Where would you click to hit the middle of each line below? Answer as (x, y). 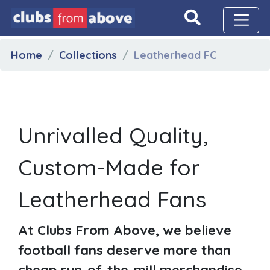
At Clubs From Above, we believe (125, 230)
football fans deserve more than (124, 250)
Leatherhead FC (175, 55)
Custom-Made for (109, 167)
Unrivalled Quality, (113, 135)
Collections (88, 55)
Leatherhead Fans (112, 199)
